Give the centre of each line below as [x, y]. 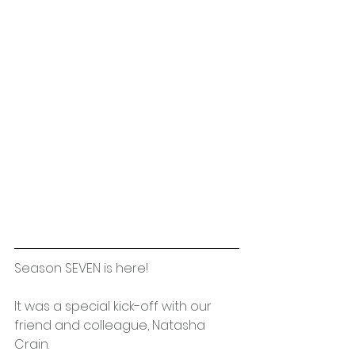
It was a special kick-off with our [115, 306]
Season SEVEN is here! [81, 268]
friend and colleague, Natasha [111, 325]
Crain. [33, 344]
